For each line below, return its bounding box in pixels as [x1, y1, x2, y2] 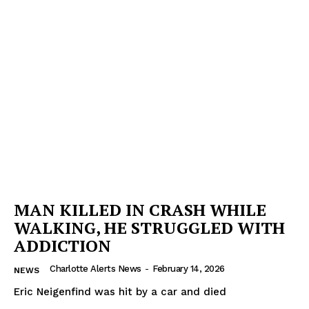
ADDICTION [14, 234, 111, 257]
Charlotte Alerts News [50, 263, 141, 274]
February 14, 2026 [152, 263, 225, 274]
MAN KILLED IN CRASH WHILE [14, 198, 266, 221]
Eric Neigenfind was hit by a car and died [14, 285, 226, 298]
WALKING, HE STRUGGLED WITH [14, 216, 285, 239]
